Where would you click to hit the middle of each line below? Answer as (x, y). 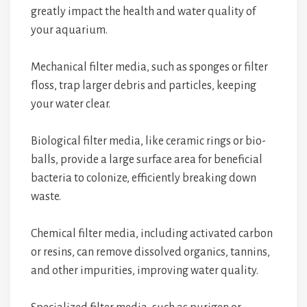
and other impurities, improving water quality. (145, 271)
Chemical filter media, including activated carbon (152, 234)
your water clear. (71, 104)
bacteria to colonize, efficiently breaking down (144, 178)
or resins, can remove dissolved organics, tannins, (150, 252)
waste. (46, 197)
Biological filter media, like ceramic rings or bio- (148, 141)
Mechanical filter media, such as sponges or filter (149, 67)
